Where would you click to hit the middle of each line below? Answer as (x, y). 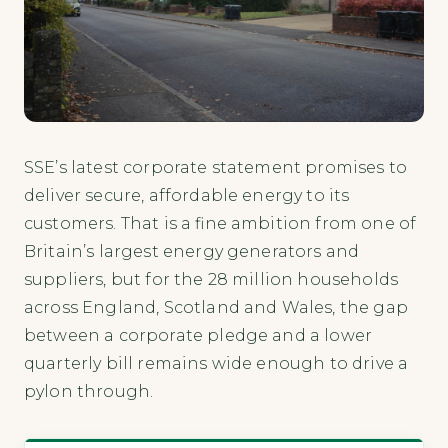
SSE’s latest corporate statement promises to (216, 168)
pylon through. (89, 392)
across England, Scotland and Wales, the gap (216, 308)
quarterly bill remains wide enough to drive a (216, 364)
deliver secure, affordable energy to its (187, 196)
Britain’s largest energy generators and (192, 252)
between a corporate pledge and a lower (198, 336)
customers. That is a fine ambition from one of (220, 224)
